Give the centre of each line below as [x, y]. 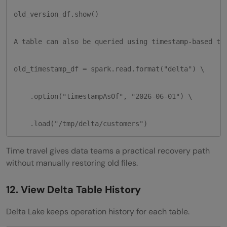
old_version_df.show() [56, 14]
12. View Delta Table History [73, 189]
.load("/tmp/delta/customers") [81, 123]
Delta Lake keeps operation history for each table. [98, 211]
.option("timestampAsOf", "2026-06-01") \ [103, 96]
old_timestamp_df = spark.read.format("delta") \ [109, 69]
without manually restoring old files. [72, 163]
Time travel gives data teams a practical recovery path [108, 150]
